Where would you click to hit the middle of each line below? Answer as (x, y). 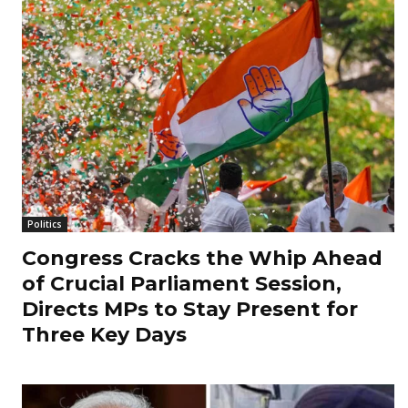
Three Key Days (104, 335)
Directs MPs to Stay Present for (190, 310)
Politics (45, 224)
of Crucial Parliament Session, (182, 284)
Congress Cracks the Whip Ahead (202, 259)
